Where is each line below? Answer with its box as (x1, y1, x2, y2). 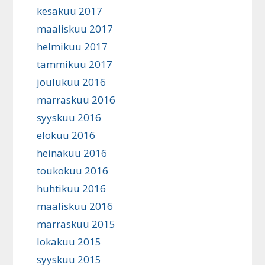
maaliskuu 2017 (37, 22, 114, 36)
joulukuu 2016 (37, 75, 106, 89)
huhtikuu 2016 (37, 182, 106, 196)
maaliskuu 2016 (37, 199, 114, 214)
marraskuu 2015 (37, 217, 116, 231)
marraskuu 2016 (37, 93, 116, 107)
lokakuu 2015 (37, 235, 102, 249)
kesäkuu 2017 (37, 4, 103, 18)
